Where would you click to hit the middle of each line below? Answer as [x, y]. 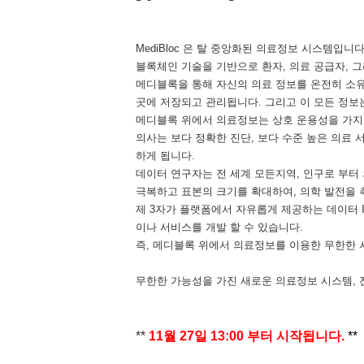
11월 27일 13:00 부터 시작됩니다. [247, 336]
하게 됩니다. [165, 156]
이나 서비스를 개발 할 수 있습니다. [221, 227]
